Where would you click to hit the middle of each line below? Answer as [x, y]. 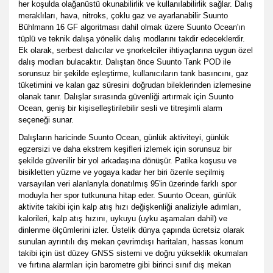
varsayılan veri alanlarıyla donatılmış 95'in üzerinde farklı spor [127, 184]
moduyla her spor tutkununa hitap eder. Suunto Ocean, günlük [127, 195]
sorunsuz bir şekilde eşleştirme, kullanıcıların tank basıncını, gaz [133, 73]
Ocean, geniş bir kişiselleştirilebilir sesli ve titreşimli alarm [120, 108]
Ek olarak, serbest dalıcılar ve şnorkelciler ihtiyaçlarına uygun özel [136, 50]
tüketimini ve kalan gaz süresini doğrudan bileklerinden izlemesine [135, 85]
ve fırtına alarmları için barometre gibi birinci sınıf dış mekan [125, 265]
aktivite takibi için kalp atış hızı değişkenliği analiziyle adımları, [130, 207]
